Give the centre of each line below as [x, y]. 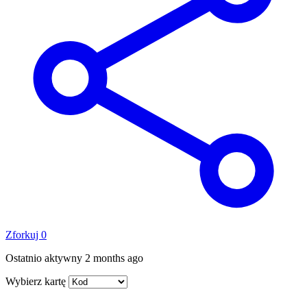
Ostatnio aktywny [45, 258]
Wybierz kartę [36, 281]
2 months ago [114, 258]
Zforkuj [23, 234]
